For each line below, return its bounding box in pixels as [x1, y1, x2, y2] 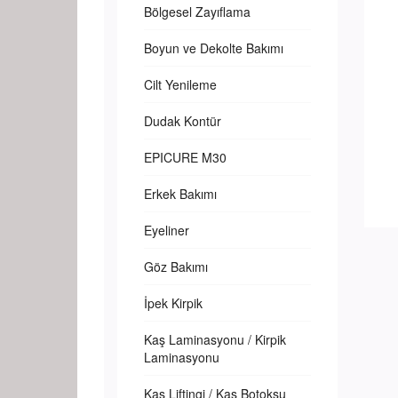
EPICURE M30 [144, 148, 227, 166]
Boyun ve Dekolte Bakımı [144, 39, 283, 57]
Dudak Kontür [144, 112, 221, 130]
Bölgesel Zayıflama [144, 3, 251, 20]
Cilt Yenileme [144, 76, 217, 93]
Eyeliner [144, 221, 189, 239]
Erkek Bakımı [144, 185, 217, 203]
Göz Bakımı [144, 258, 208, 275]
